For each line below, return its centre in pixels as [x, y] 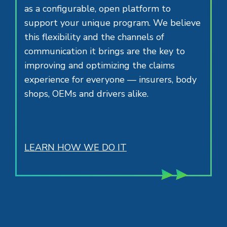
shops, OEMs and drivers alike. [86, 94]
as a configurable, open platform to [98, 9]
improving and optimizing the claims [100, 66]
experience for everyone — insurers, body [110, 80]
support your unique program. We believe [112, 23]
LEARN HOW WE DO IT [75, 148]
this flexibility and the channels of [94, 37]
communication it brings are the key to [105, 51]
